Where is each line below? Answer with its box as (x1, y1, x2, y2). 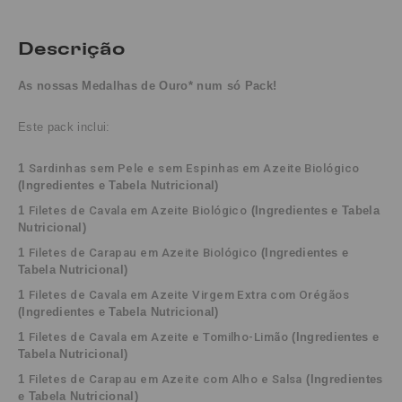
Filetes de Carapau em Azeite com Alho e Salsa (28, 372, 302, 387)
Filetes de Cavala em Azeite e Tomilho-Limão (28, 330, 289, 345)
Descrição (18, 38, 125, 59)
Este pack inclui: (18, 120, 110, 135)
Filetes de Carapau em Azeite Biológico (28, 246, 258, 260)
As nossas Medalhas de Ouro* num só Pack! (18, 79, 277, 93)
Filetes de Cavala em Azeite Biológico (28, 204, 248, 218)
